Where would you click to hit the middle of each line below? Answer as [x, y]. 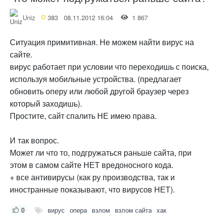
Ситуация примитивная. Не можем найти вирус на [102, 42]
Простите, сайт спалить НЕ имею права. [83, 115]
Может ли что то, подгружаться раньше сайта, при [101, 152]
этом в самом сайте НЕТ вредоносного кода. [92, 165]
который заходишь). [46, 103]
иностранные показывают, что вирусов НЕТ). [92, 189]
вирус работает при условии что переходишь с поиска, [109, 66]
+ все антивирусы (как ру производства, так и [92, 177]
